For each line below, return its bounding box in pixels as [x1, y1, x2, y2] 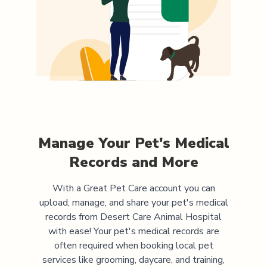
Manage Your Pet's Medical [38, 133, 229, 153]
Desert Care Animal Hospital [100, 210, 222, 223]
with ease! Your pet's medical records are [48, 224, 219, 238]
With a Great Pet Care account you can [52, 181, 215, 195]
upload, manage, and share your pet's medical [39, 195, 228, 209]
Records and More [69, 152, 198, 172]
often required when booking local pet [54, 238, 213, 252]
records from [45, 210, 100, 223]
